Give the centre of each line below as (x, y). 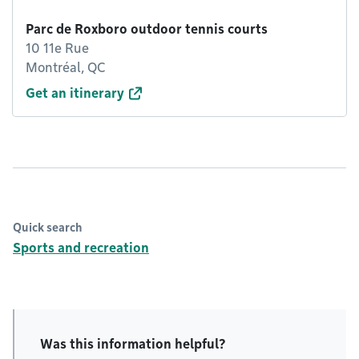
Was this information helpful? (133, 344)
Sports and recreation (81, 248)
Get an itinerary (75, 93)
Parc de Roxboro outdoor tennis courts (147, 29)
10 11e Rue (57, 48)
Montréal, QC (65, 68)
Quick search (48, 228)
